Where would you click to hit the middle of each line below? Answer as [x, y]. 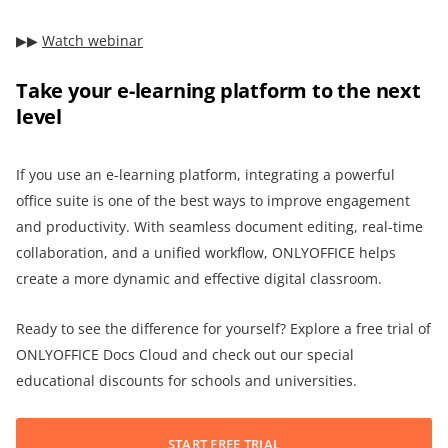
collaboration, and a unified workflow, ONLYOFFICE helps [206, 252]
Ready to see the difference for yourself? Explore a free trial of [223, 328]
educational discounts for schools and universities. [186, 380]
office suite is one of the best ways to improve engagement [213, 200]
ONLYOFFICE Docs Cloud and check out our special [185, 354]
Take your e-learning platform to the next [218, 90]
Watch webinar [92, 40]
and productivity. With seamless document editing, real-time [219, 226]
